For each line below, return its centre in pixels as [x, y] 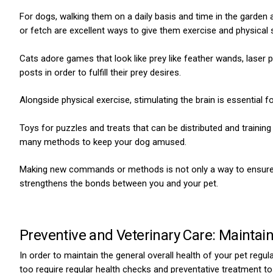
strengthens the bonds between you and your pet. [119, 183]
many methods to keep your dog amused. [103, 142]
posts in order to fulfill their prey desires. [100, 72]
